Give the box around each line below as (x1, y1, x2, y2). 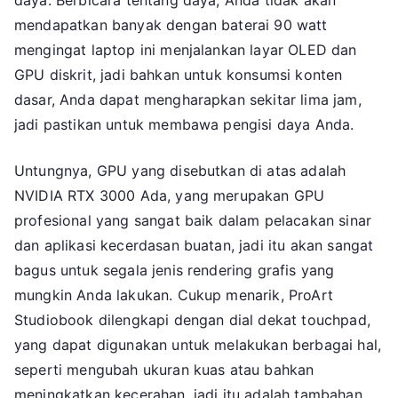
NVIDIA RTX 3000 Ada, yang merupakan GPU (14, 187, 325, 205)
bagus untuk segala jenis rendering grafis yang (14, 261, 335, 280)
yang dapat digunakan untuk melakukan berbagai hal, (14, 336, 382, 354)
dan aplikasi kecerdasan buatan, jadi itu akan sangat (14, 236, 374, 255)
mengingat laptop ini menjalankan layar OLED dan (14, 41, 357, 60)
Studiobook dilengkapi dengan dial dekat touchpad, (14, 311, 370, 330)
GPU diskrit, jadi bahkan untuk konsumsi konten (14, 66, 343, 84)
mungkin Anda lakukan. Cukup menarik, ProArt (14, 286, 333, 305)
